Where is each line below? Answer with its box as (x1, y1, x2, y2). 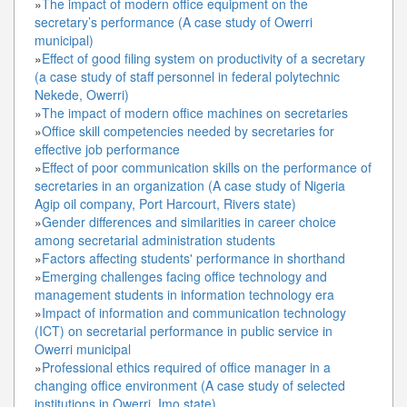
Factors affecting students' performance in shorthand (42, 248, 345, 267)
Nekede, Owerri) (35, 84, 129, 104)
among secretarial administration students (35, 230, 275, 249)
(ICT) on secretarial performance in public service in (35, 321, 333, 340)
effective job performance (35, 139, 180, 158)
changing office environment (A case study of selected (35, 375, 345, 394)
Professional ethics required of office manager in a (42, 357, 331, 376)
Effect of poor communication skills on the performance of (42, 157, 372, 176)
